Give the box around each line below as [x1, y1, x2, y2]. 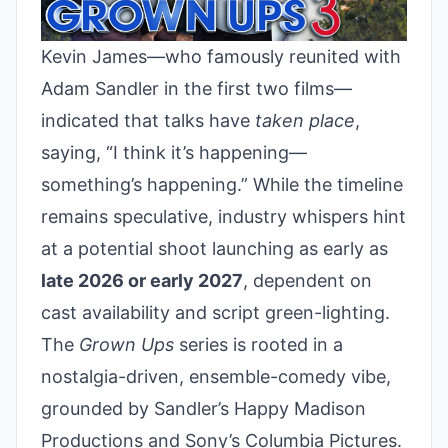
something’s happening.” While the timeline [41, 173, 403, 195]
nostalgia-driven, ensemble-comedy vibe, [41, 365, 391, 387]
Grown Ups [79, 333, 174, 355]
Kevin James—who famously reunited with [41, 45, 401, 67]
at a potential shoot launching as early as [41, 237, 388, 259]
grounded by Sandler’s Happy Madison [41, 397, 366, 419]
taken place [255, 109, 355, 131]
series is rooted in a [174, 333, 343, 355]
